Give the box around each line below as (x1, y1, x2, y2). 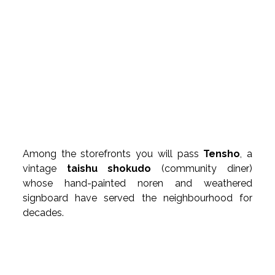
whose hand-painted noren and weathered (23, 177, 252, 190)
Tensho (203, 148, 241, 160)
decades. (23, 207, 64, 219)
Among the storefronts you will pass (23, 148, 204, 160)
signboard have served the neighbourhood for (23, 192, 252, 204)
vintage (23, 163, 67, 175)
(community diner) (151, 163, 252, 175)
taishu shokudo (66, 163, 152, 175)
